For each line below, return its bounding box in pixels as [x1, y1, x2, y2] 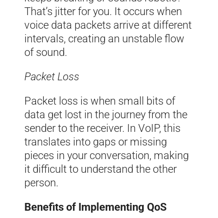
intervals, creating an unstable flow [24, 32, 184, 45]
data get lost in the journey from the [24, 108, 187, 121]
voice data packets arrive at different [24, 18, 192, 31]
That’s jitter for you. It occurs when [24, 5, 182, 18]
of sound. [24, 46, 67, 58]
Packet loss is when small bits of [24, 94, 175, 107]
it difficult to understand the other [24, 163, 177, 175]
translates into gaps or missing [24, 135, 167, 148]
